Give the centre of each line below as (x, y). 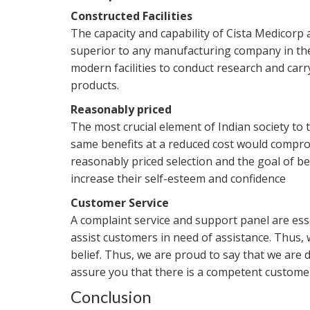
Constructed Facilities (131, 16)
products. (95, 85)
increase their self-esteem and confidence (178, 178)
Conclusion (111, 296)
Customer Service (120, 202)
